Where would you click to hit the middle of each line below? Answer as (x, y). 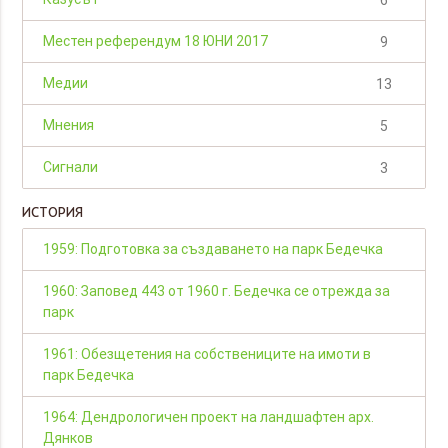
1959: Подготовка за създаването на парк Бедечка (213, 249)
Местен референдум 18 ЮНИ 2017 (156, 41)
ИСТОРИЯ (53, 212)
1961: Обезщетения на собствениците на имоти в (207, 354)
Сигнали (71, 167)
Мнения (69, 125)
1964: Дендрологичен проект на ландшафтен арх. (209, 417)
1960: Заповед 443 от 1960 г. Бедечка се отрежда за (217, 291)
